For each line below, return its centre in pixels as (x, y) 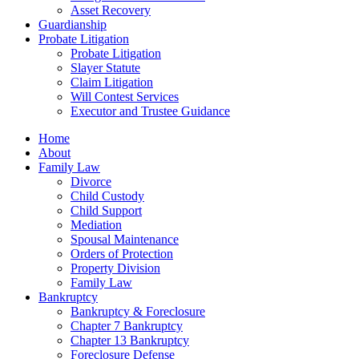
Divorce (91, 182)
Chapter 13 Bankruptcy (130, 340)
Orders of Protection (122, 254)
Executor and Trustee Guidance (150, 111)
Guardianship (73, 24)
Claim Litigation (112, 82)
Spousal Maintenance (125, 239)
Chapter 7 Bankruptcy (127, 326)
